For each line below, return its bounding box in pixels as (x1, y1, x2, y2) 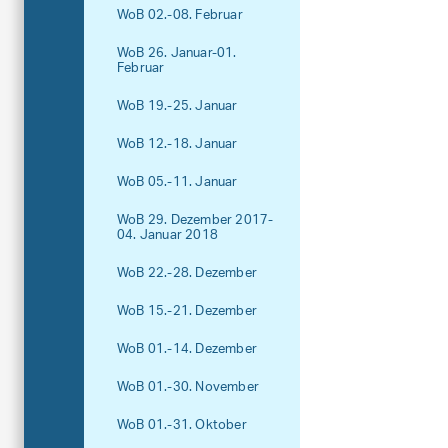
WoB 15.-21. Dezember (117, 297, 257, 326)
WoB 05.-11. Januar (117, 168, 238, 197)
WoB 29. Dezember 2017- (117, 206, 274, 235)
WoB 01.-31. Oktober (117, 411, 247, 440)
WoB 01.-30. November (117, 373, 259, 402)
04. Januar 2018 (117, 221, 218, 250)
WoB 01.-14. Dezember (117, 335, 257, 364)
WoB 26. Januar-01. (117, 39, 237, 68)
